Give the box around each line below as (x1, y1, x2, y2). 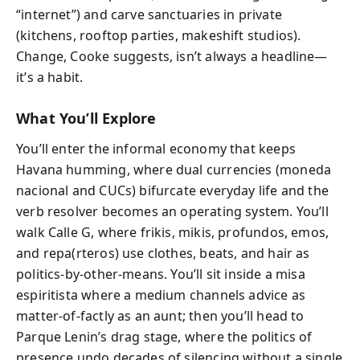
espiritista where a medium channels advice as (16, 286, 306, 304)
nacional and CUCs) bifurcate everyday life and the (16, 182, 329, 199)
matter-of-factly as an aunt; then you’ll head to (16, 307, 305, 325)
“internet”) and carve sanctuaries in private (16, 5, 282, 23)
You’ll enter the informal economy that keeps (16, 140, 296, 157)
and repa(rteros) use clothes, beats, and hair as (16, 244, 310, 262)
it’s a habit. (16, 67, 84, 86)
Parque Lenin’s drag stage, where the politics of (16, 328, 313, 346)
